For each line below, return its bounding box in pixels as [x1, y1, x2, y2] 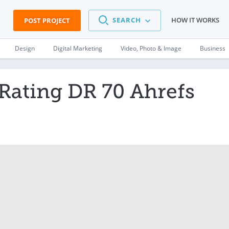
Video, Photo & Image [121, 44, 181, 53]
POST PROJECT [24, 16, 70, 25]
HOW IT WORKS [171, 15, 219, 25]
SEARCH [112, 15, 141, 25]
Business [200, 44, 225, 53]
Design [15, 44, 35, 53]
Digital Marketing [53, 44, 102, 53]
